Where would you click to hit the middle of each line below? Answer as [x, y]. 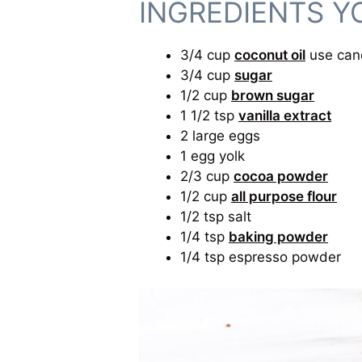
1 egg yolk [213, 156]
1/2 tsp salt [216, 217]
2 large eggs [220, 136]
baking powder [278, 237]
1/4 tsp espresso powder [261, 257]
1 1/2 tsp [209, 116]
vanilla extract [285, 116]
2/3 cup [207, 177]
